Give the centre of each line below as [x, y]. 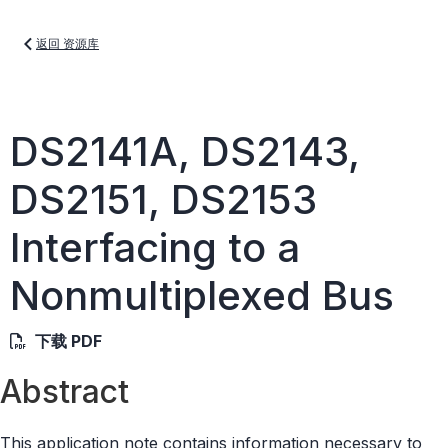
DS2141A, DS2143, [185, 151]
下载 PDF [68, 341]
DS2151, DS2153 [163, 199]
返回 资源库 [67, 43]
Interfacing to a [155, 247]
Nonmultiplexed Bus [202, 295]
